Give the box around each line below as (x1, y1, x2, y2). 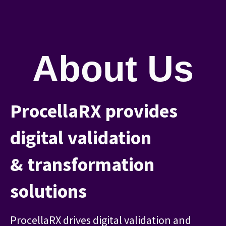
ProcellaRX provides (10, 99, 178, 123)
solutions (10, 179, 87, 203)
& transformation (10, 152, 154, 176)
